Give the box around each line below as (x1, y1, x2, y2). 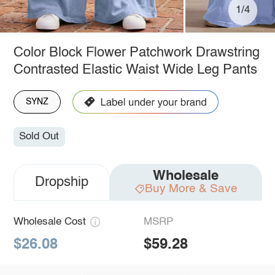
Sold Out (19, 131, 60, 142)
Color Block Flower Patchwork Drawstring (13, 45, 260, 60)
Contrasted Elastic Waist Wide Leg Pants (13, 63, 257, 77)
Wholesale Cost (13, 217, 86, 228)
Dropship (34, 176, 88, 190)
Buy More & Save (144, 183, 238, 195)
